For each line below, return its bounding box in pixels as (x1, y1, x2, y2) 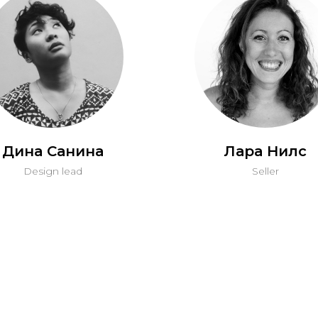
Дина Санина (1, 143, 104, 160)
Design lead (23, 165, 82, 177)
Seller (252, 165, 279, 177)
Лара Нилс (224, 143, 307, 160)
